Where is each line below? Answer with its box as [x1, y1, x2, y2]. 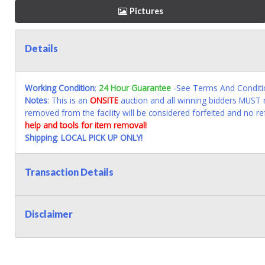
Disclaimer [25, 208, 73, 220]
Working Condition [25, 82, 95, 94]
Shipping [25, 132, 57, 144]
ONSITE [90, 95, 118, 106]
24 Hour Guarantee [99, 82, 171, 94]
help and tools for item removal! [25, 119, 147, 131]
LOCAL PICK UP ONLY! [61, 132, 143, 144]
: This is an [47, 95, 90, 106]
